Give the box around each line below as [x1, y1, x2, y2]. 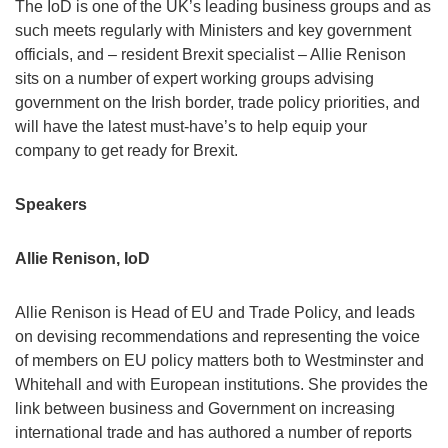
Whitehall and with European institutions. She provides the [15, 376, 428, 393]
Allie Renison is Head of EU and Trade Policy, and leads [15, 304, 415, 321]
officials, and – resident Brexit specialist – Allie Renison [15, 46, 406, 63]
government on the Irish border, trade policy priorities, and [15, 94, 420, 111]
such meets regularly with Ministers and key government [15, 22, 411, 39]
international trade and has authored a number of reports [15, 424, 412, 441]
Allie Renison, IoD [15, 250, 150, 267]
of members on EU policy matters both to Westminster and [15, 352, 424, 369]
